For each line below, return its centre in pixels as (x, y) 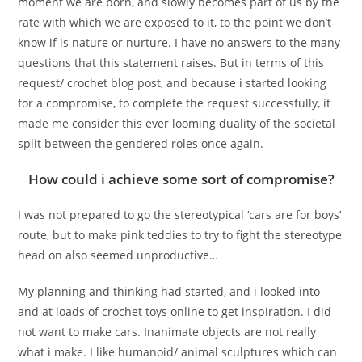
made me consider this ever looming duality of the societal (177, 123)
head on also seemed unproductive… (118, 255)
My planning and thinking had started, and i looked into (169, 291)
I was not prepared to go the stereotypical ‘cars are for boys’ (180, 214)
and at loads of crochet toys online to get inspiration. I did (175, 311)
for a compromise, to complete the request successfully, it (175, 103)
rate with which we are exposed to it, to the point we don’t (175, 22)
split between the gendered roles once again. (141, 143)
